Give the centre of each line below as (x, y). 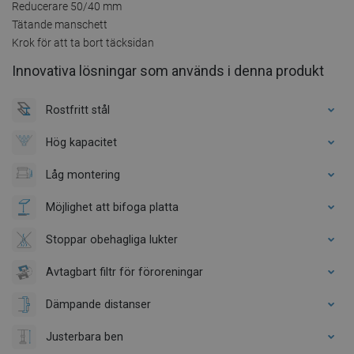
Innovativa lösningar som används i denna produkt (168, 70)
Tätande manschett (60, 24)
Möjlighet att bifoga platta (112, 207)
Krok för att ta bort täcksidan (83, 42)
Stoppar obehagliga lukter (112, 239)
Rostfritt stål (78, 109)
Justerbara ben (85, 336)
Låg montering (83, 174)
